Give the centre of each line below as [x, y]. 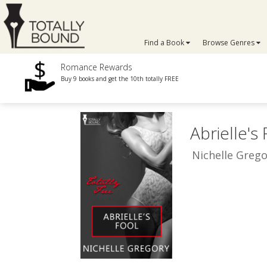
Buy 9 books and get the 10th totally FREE [120, 79]
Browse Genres [229, 43]
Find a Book [165, 43]
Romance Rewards [97, 67]
